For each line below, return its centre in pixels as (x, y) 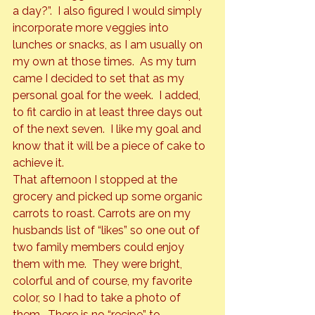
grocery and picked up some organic (109, 197)
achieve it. (38, 163)
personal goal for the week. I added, (108, 96)
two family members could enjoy (100, 247)
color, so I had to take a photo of (98, 298)
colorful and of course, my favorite (104, 281)
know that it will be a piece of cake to (110, 146)
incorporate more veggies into (92, 28)
